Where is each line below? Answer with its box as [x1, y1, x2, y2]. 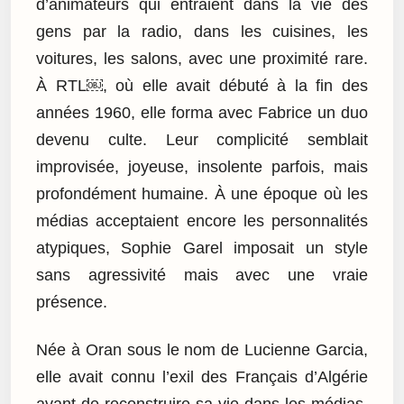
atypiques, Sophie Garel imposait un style [36, 239, 368, 258]
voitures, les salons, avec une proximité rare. [36, 50, 368, 69]
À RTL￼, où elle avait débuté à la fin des [36, 77, 368, 96]
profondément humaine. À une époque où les [36, 185, 368, 204]
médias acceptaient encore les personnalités [36, 212, 368, 231]
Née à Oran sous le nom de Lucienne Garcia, [36, 340, 368, 359]
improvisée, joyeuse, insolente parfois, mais [36, 158, 368, 177]
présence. [36, 293, 107, 312]
